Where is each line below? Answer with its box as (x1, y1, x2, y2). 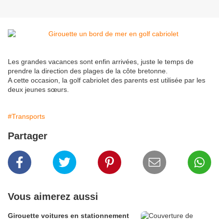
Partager (8, 131, 47, 142)
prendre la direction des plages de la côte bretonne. (8, 67, 168, 75)
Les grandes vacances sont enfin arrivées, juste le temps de (8, 58, 194, 66)
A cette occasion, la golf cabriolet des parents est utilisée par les (8, 76, 205, 85)
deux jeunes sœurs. (8, 86, 69, 94)
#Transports (8, 112, 45, 121)
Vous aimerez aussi (8, 191, 98, 202)
